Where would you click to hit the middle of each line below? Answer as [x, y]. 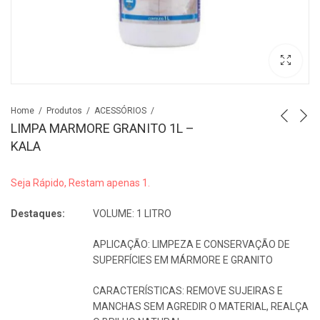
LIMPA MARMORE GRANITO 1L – [102, 129]
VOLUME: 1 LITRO [132, 213]
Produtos [64, 110]
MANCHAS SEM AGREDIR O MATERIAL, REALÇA [201, 306]
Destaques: [38, 213]
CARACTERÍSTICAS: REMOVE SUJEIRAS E [188, 290]
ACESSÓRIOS [120, 110]
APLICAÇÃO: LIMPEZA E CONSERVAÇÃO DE [191, 244]
